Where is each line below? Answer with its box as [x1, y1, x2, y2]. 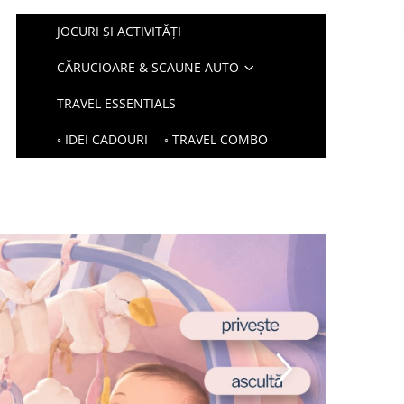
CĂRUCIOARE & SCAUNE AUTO [57, 59, 240, 76]
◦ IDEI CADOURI [57, 131, 149, 148]
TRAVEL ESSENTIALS [57, 95, 177, 112]
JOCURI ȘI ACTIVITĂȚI [57, 23, 182, 40]
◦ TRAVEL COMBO [164, 131, 269, 148]
